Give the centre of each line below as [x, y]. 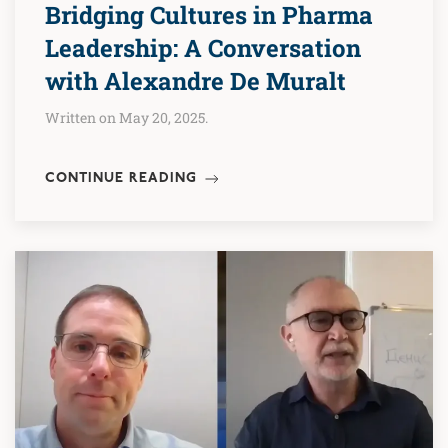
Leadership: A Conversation [203, 47]
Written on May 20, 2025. [126, 117]
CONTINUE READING [123, 179]
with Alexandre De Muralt [195, 80]
